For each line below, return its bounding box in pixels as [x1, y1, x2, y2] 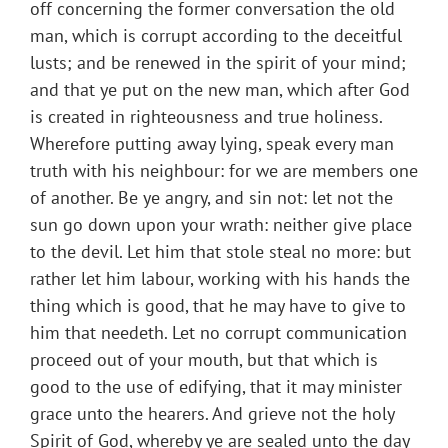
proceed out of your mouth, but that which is [30, 348, 378, 372]
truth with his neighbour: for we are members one [30, 159, 418, 183]
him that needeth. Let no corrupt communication [30, 321, 407, 345]
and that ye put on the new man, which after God [30, 78, 410, 102]
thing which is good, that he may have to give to [30, 294, 406, 318]
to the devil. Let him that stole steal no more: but [30, 240, 411, 264]
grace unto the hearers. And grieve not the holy [30, 402, 394, 426]
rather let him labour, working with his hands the [30, 267, 410, 291]
